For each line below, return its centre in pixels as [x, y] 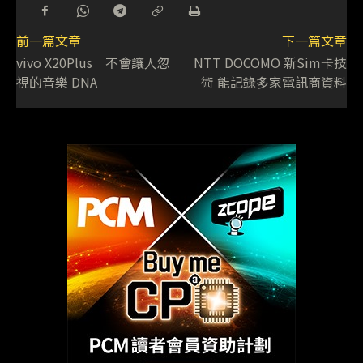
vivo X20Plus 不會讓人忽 [93, 63]
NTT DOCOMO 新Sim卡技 [270, 63]
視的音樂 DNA [57, 82]
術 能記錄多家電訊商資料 [273, 82]
